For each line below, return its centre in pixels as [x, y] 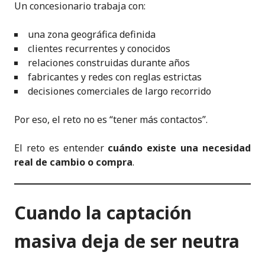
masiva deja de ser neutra [127, 241]
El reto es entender [61, 148]
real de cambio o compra [73, 162]
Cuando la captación [103, 212]
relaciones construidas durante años [109, 62]
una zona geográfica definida [92, 34]
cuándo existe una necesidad [180, 148]
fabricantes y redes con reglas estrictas [115, 77]
